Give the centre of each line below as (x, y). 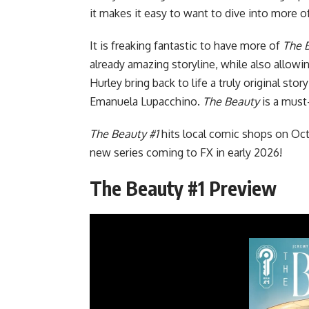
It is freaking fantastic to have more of (186, 46)
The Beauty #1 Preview (183, 188)
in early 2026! (248, 153)
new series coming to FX (151, 153)
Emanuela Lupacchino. (146, 102)
